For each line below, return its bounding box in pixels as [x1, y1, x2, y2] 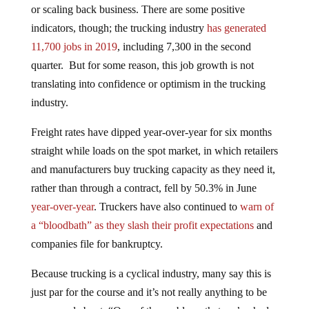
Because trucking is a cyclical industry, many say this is [30, 267, 271, 279]
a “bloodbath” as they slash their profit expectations [30, 219, 254, 231]
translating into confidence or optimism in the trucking [30, 77, 266, 90]
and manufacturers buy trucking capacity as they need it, [30, 163, 275, 175]
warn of [239, 200, 274, 212]
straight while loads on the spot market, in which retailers [30, 144, 278, 157]
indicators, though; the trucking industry [30, 21, 207, 34]
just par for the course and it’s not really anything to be [30, 286, 267, 298]
